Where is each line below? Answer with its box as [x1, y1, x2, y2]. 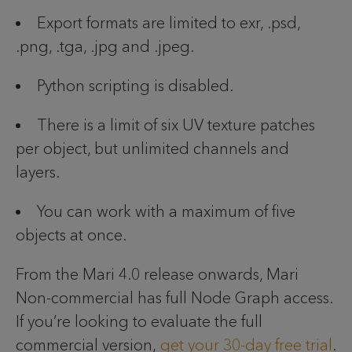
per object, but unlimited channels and [16, 139, 289, 158]
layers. [16, 163, 60, 181]
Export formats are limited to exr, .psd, [37, 13, 300, 32]
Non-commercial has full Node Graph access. [16, 288, 332, 307]
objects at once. [16, 225, 126, 244]
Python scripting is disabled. [37, 76, 233, 95]
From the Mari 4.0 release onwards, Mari [16, 265, 299, 284]
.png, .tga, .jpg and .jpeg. [16, 37, 194, 56]
